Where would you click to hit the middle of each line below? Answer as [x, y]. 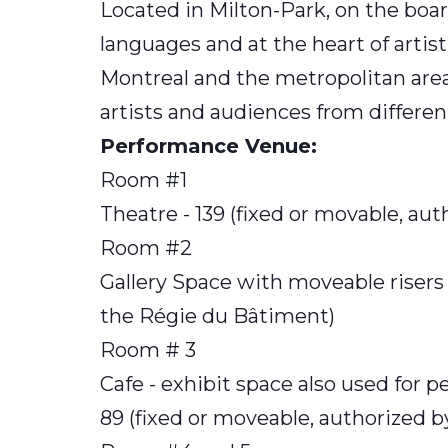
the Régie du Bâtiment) [217, 316]
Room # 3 [148, 350]
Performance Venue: [211, 146]
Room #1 [143, 180]
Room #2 [146, 248]
